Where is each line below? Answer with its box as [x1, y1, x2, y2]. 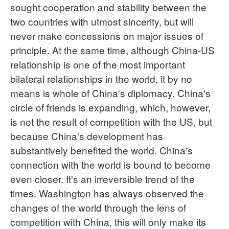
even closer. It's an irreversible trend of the [10, 171, 195, 186]
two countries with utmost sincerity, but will [10, 14, 194, 28]
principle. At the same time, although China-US [10, 42, 215, 57]
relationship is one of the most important [10, 57, 185, 71]
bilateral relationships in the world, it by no [10, 71, 192, 85]
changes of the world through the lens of [10, 200, 186, 214]
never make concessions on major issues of [10, 28, 203, 42]
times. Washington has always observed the [10, 186, 204, 200]
